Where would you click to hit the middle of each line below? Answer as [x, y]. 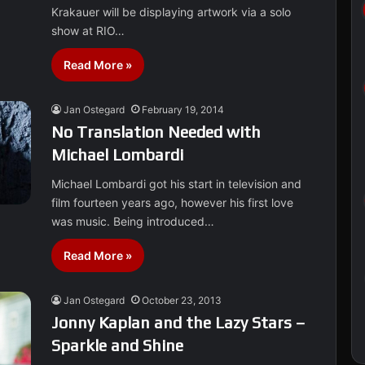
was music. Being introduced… [133, 221]
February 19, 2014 [183, 110]
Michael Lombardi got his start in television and [177, 184]
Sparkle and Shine [118, 345]
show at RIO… [88, 31]
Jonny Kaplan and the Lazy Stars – [178, 322]
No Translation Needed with [156, 132]
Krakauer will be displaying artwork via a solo [172, 12]
